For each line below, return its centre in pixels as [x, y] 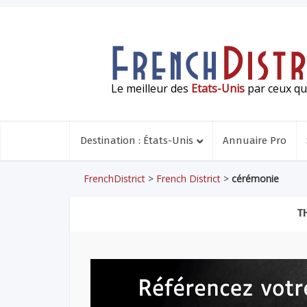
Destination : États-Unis [137, 140]
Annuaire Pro [255, 140]
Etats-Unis [218, 88]
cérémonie [255, 179]
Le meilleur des [151, 88]
